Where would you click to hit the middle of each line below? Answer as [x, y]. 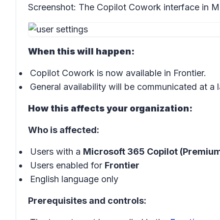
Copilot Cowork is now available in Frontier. [118, 73]
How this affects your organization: [110, 108]
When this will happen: [81, 51]
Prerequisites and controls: [87, 201]
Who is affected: [64, 130]
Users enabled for [67, 165]
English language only [74, 179]
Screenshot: [53, 7]
